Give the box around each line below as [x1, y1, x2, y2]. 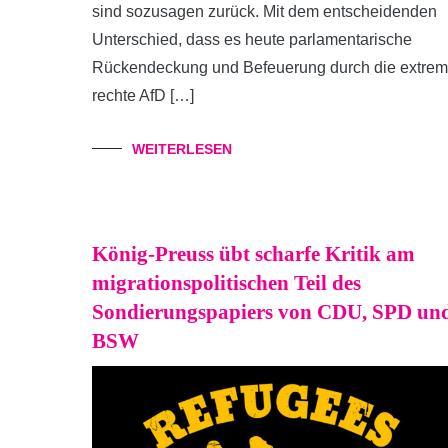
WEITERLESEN [132, 141, 232, 157]
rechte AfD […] [92, 87, 194, 104]
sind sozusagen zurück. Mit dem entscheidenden [92, 3, 437, 20]
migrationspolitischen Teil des [92, 271, 361, 295]
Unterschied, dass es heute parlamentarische [92, 31, 412, 48]
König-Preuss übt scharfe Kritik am [92, 242, 415, 266]
